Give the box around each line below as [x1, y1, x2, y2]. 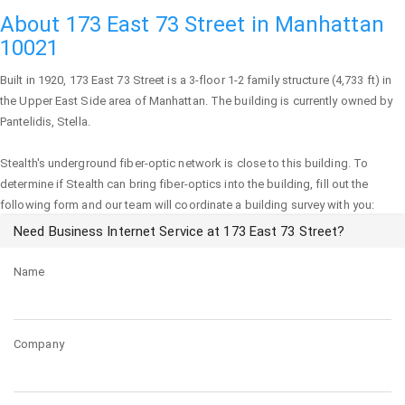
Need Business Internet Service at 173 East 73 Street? [14, 223, 345, 240]
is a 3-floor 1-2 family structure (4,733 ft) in [165, 73, 392, 87]
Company [14, 337, 64, 351]
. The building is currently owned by [204, 94, 393, 108]
